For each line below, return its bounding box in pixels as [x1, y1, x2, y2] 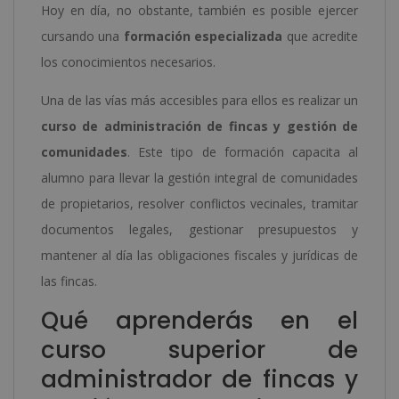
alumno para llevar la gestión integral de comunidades [41, 168, 358, 186]
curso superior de [41, 333, 358, 366]
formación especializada [123, 27, 283, 45]
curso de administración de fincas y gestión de [41, 117, 358, 134]
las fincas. [41, 272, 97, 289]
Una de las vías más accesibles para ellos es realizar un [41, 91, 358, 109]
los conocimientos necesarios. [41, 53, 216, 70]
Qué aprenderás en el [41, 304, 358, 337]
